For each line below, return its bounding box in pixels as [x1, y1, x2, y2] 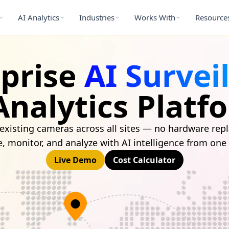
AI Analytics [17, 12, 59, 22]
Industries [79, 12, 114, 22]
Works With [134, 12, 175, 22]
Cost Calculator [112, 154, 175, 166]
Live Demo [54, 154, 97, 166]
